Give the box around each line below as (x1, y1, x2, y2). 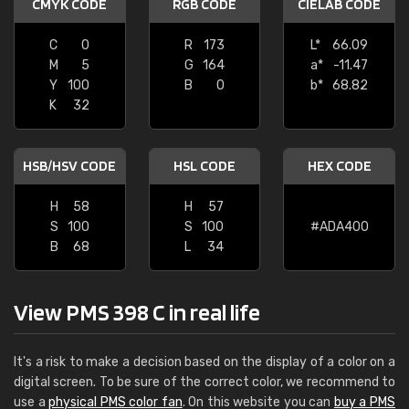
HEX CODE (307, 157, 372, 174)
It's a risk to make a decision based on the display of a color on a (14, 354, 395, 370)
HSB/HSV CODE (23, 157, 117, 174)
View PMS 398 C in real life (14, 298, 260, 326)
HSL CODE (173, 157, 236, 174)
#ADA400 (309, 219, 369, 235)
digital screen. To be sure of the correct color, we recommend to (14, 374, 395, 390)
